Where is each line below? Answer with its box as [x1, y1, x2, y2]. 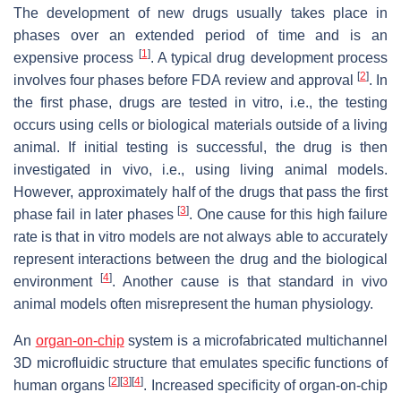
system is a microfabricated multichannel [124, 332, 388, 348]
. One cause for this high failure [189, 206, 388, 222]
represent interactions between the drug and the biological [13, 251, 388, 267]
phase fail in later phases [13, 206, 178, 222]
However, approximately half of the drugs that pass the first [13, 183, 388, 200]
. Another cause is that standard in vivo [112, 273, 388, 289]
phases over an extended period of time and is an [13, 27, 388, 43]
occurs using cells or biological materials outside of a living [13, 116, 388, 132]
